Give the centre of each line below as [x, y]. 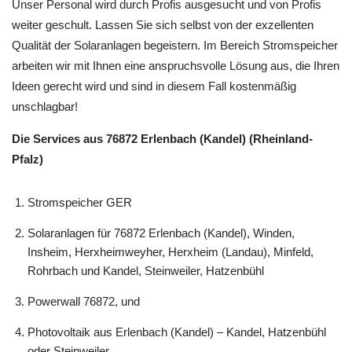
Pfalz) [27, 195]
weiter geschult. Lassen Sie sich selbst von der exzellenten [163, 61]
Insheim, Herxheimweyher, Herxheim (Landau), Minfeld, [170, 288]
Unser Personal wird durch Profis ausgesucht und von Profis [167, 40]
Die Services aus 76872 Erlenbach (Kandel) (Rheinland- [162, 175]
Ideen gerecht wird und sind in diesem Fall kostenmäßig [154, 122]
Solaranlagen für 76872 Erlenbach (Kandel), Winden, [161, 269]
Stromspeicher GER [80, 238]
